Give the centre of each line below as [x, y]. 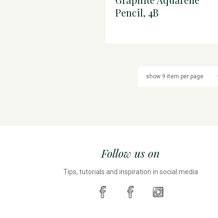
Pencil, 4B [137, 12]
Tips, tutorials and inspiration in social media [130, 172]
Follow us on [130, 153]
